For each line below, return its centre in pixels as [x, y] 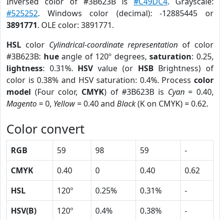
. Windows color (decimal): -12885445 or [126, 13]
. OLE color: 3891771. [76, 25]
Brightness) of [184, 68]
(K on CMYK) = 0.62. [172, 104]
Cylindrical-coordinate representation [113, 45]
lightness [25, 68]
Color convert [45, 129]
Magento [22, 104]
